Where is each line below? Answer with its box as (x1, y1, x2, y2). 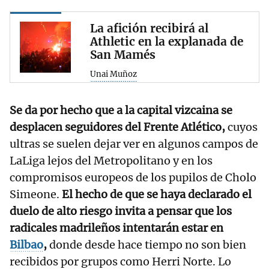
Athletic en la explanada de (90, 34, 243, 49)
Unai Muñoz (90, 69, 137, 80)
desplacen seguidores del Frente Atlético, (10, 120, 228, 134)
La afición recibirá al (90, 21, 208, 36)
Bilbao (10, 238, 43, 252)
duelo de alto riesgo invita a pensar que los (10, 204, 232, 219)
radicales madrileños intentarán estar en (10, 221, 223, 235)
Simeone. (10, 187, 62, 202)
